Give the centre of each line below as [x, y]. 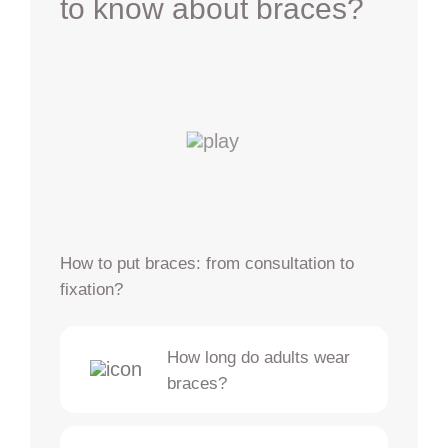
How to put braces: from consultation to [206, 262]
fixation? [91, 288]
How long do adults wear [258, 356]
